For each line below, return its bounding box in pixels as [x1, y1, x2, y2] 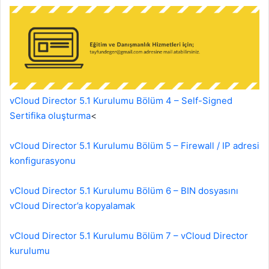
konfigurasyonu [10, 155, 76, 167]
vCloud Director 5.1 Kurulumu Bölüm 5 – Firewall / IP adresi [10, 140, 259, 152]
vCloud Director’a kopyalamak [10, 200, 135, 212]
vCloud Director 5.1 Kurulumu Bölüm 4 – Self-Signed [10, 95, 232, 107]
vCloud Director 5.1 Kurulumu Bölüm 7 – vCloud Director [10, 230, 248, 242]
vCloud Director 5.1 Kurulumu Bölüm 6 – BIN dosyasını [10, 185, 238, 197]
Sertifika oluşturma [10, 110, 91, 122]
